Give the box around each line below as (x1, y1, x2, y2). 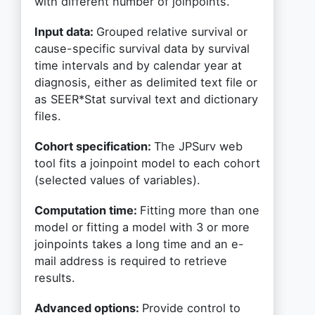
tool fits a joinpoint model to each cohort (34, 156, 260, 171)
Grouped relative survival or (96, 24, 247, 39)
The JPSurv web (153, 139, 243, 154)
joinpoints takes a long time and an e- (34, 237, 244, 252)
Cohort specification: (34, 139, 154, 154)
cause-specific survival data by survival (34, 41, 250, 56)
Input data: (34, 24, 96, 39)
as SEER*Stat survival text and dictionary (34, 91, 258, 106)
